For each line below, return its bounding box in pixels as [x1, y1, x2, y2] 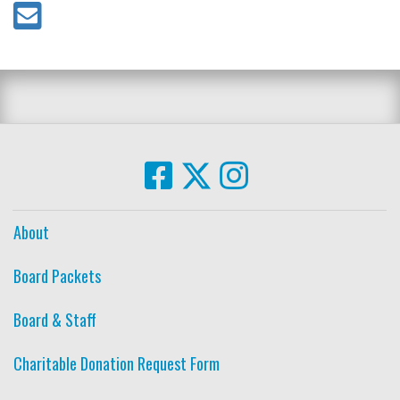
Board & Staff [13, 308, 96, 332]
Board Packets [13, 264, 101, 288]
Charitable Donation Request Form [13, 352, 220, 376]
